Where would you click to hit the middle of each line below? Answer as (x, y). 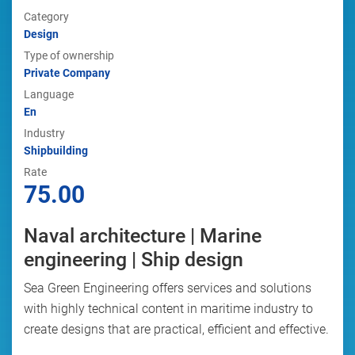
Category (46, 17)
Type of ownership (69, 55)
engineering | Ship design (134, 260)
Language (49, 94)
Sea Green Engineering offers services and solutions (168, 288)
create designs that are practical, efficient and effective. (176, 329)
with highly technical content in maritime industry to (168, 309)
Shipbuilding (56, 151)
